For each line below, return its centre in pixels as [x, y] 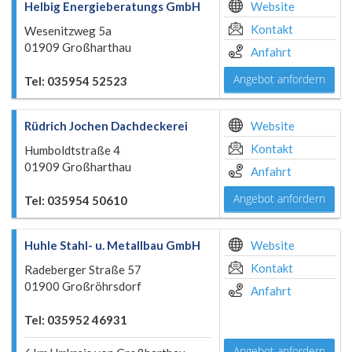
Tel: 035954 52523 [76, 81]
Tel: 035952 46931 [76, 320]
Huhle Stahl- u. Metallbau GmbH [112, 245]
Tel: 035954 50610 [76, 200]
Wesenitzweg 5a [68, 31]
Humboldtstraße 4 [72, 150]
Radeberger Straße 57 [83, 269]
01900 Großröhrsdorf [83, 286]
